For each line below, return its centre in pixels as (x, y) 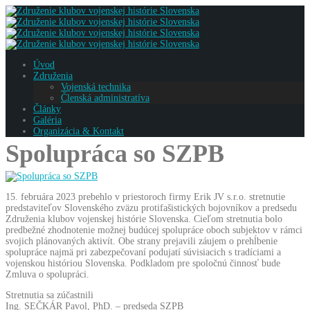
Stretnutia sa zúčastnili (49, 295)
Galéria (47, 120)
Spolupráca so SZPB (115, 154)
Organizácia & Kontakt (79, 131)
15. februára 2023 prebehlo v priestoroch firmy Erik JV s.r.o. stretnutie (145, 197)
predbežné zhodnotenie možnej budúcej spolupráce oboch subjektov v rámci (154, 230)
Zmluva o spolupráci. (47, 275)
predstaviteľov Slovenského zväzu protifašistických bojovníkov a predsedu (151, 208)
